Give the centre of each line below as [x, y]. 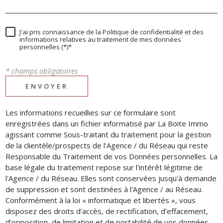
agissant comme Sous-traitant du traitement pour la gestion [108, 135]
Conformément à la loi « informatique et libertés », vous [101, 200]
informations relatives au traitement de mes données [100, 40]
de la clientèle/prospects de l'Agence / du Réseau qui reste [107, 146]
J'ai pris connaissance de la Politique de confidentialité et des [111, 32]
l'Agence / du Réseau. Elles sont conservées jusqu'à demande [111, 178]
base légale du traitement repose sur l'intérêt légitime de [104, 167]
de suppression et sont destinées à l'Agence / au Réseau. [104, 189]
